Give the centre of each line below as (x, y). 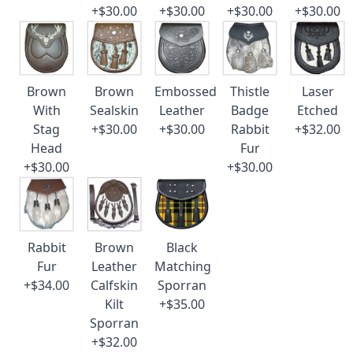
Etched (318, 110)
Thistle (250, 91)
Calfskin (114, 285)
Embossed (186, 91)
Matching (183, 266)
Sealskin (114, 110)
